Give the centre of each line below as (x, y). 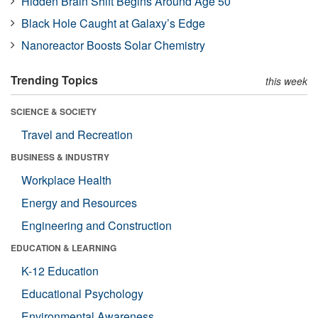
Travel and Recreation (77, 134)
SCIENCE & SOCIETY (54, 111)
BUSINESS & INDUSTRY (60, 157)
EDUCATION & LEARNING (64, 247)
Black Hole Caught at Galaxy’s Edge (113, 23)
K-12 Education (60, 270)
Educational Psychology (82, 293)
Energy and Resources (79, 202)
